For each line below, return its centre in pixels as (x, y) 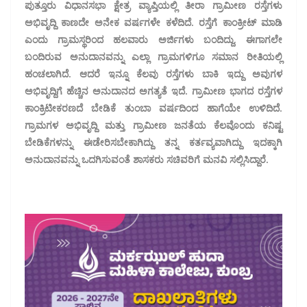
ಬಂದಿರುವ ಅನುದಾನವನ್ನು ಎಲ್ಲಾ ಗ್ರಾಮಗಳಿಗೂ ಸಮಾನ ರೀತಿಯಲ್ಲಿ (153, 56)
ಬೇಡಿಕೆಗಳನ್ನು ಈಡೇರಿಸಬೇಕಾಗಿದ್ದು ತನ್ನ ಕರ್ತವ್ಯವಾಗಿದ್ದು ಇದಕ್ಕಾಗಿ (153, 142)
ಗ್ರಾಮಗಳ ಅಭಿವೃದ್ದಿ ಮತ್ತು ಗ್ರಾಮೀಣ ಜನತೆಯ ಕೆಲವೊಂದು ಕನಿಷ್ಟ (153, 125)
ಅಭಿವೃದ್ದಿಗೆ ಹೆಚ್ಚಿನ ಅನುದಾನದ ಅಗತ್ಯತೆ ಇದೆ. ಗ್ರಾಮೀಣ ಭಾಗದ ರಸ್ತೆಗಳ (153, 90)
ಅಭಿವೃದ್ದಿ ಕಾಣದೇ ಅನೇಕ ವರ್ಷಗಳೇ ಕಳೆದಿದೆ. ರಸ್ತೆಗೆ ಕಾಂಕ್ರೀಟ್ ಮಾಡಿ (153, 22)
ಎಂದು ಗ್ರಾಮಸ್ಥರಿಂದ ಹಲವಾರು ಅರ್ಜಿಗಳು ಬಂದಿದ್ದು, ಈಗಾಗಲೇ (153, 39)
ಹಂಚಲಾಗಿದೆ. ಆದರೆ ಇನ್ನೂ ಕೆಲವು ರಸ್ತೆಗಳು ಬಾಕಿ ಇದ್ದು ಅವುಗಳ (153, 73)
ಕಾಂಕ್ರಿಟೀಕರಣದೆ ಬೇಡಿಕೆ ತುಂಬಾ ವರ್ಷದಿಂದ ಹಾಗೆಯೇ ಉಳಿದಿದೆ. (153, 108)
